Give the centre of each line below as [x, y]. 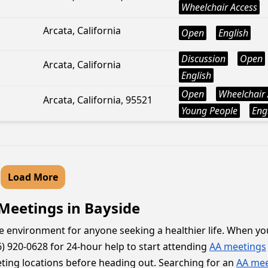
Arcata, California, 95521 [98, 100]
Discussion [203, 59]
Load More [33, 177]
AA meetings [238, 246]
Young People [209, 111]
